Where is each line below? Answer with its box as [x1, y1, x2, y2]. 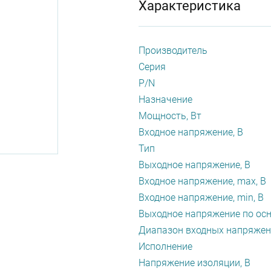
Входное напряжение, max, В [139, 175, 266, 187]
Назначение [139, 94, 192, 105]
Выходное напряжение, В [139, 159, 250, 171]
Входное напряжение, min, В [139, 192, 264, 203]
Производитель [139, 45, 207, 56]
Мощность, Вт [139, 110, 201, 122]
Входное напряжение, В [139, 126, 243, 138]
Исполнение [139, 241, 192, 252]
